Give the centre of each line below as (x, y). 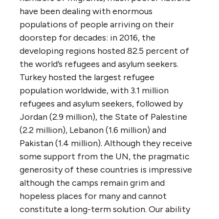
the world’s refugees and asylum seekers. (99, 64)
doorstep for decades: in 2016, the (88, 37)
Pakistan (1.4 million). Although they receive (106, 143)
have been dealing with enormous (86, 11)
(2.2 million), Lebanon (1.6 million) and (93, 130)
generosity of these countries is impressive (106, 169)
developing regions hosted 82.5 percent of (104, 51)
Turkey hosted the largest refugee (87, 77)
